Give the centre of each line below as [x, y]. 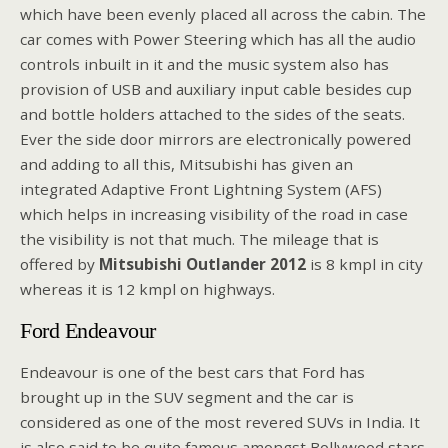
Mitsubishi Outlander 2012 [202, 263]
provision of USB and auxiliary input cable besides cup [216, 88]
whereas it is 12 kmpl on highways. [147, 288]
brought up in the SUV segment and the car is [187, 397]
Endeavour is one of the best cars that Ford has [192, 372]
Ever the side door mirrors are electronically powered [215, 138]
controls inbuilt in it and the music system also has [204, 63]
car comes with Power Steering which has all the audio [218, 38]
